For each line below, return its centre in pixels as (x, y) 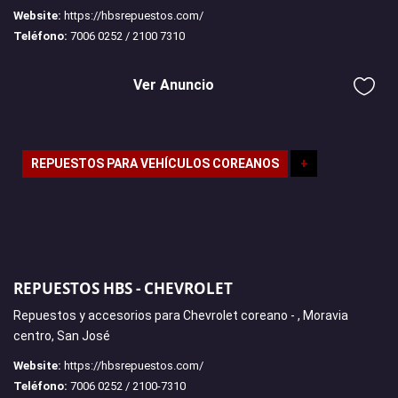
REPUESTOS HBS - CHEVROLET (123, 288)
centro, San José (62, 335)
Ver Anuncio (174, 85)
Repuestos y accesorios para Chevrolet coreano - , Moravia (181, 315)
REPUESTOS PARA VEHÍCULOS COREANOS (155, 164)
